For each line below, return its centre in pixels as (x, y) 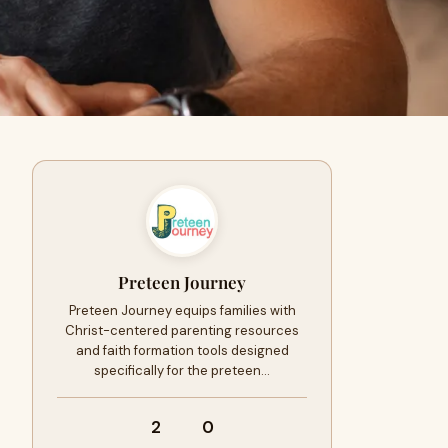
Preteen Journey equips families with (182, 310)
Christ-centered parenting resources (182, 330)
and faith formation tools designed (182, 350)
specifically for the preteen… (182, 370)
